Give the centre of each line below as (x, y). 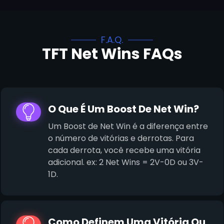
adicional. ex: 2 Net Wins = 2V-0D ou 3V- (125, 162)
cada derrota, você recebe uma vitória (124, 150)
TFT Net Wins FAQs (112, 54)
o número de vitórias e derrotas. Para (121, 138)
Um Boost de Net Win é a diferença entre (128, 126)
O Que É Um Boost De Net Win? (123, 109)
